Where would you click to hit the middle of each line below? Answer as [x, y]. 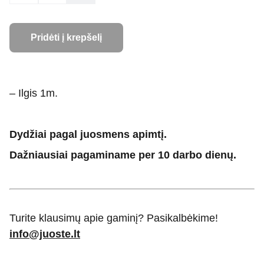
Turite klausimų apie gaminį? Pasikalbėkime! [114, 218]
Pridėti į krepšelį [66, 37]
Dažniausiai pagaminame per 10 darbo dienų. [123, 155]
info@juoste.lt [45, 234]
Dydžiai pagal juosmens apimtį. [88, 134]
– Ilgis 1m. [34, 93]
